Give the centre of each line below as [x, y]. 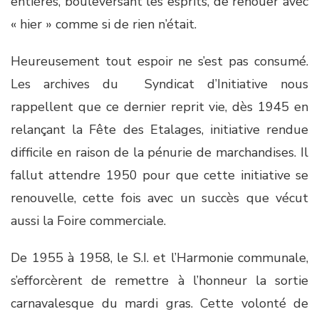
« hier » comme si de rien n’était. [108, 24]
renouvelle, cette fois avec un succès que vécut [159, 198]
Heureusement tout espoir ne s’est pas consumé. [159, 61]
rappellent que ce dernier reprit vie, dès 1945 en [159, 107]
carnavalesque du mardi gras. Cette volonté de [159, 303]
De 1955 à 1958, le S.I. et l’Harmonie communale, [159, 258]
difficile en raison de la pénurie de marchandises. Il [159, 152]
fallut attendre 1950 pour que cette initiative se [159, 175]
